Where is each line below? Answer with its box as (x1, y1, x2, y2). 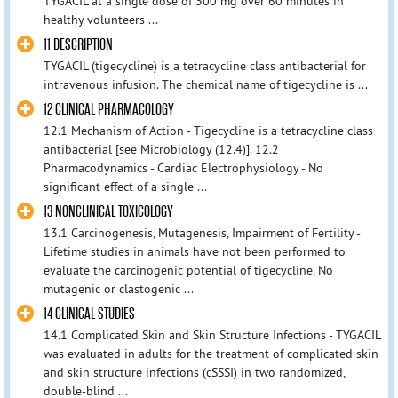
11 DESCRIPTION (43, 36, 113, 55)
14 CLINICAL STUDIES (43, 305, 135, 324)
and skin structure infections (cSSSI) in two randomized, (43, 364, 345, 381)
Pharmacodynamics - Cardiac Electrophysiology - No (43, 160, 323, 177)
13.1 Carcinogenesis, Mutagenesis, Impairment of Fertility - (43, 225, 360, 242)
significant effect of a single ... (43, 179, 207, 195)
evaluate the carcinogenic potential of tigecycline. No (43, 262, 333, 279)
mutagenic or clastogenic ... (43, 281, 194, 298)
